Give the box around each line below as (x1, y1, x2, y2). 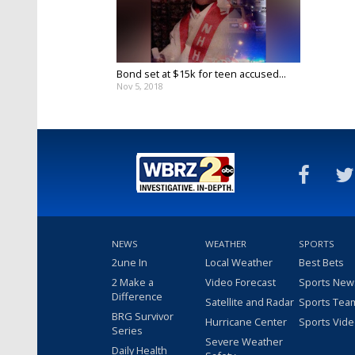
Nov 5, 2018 (116, 79, 163, 92)
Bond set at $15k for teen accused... (116, 66, 286, 81)
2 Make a (112, 274, 154, 289)
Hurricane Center (205, 314, 287, 329)
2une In (112, 254, 147, 269)
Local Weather (205, 254, 273, 269)
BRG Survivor (112, 308, 174, 323)
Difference (112, 288, 162, 303)
